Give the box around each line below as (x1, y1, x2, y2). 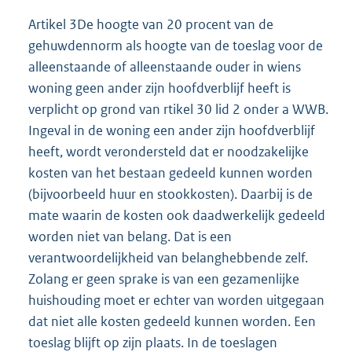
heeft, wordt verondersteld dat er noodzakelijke (28, 142, 309, 160)
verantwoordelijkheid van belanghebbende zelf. (28, 248, 308, 266)
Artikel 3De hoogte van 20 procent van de (28, 15, 273, 33)
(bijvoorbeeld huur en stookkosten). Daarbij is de (28, 185, 313, 203)
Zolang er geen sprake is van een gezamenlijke (28, 269, 299, 288)
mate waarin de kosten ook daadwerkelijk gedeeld (28, 206, 325, 224)
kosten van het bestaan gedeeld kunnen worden (28, 163, 313, 181)
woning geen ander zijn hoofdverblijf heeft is (28, 79, 291, 97)
